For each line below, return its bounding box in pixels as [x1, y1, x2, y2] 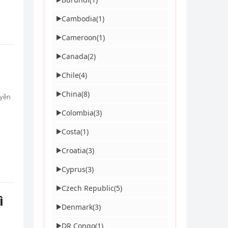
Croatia [62, 146, 86, 155]
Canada [62, 51, 88, 61]
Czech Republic [62, 183, 114, 193]
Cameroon [62, 33, 97, 42]
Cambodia [62, 14, 96, 23]
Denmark [62, 202, 93, 212]
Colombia [62, 108, 94, 118]
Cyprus [62, 164, 85, 174]
